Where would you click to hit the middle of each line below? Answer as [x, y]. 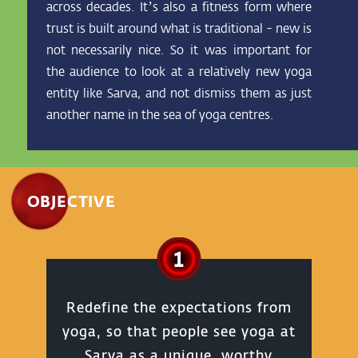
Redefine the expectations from [179, 307]
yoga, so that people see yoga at [179, 331]
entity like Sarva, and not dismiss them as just [179, 92]
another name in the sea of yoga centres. [159, 114]
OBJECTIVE [71, 201]
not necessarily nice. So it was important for [179, 49]
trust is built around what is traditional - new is [179, 28]
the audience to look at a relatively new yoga [179, 71]
